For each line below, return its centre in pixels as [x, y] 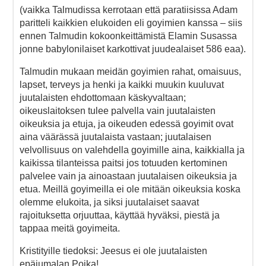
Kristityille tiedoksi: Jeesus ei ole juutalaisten [113, 251]
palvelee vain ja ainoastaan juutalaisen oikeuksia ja [128, 176]
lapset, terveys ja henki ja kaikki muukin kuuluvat [122, 84]
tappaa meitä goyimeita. [70, 228]
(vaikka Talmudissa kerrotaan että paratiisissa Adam [129, 9]
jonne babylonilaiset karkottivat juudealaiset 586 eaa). [133, 49]
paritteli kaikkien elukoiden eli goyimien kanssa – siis [131, 23]
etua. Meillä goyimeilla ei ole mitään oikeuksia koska [130, 189]
